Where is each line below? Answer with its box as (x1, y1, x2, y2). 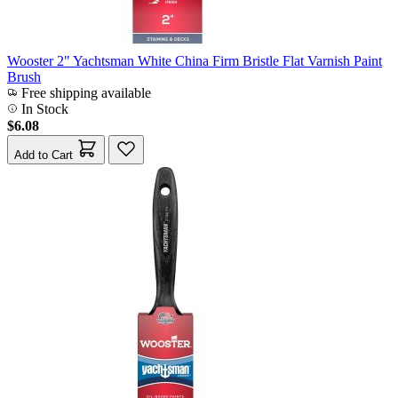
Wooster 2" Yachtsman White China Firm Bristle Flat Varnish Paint (7, 52, 382, 68)
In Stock (18, 100, 68, 116)
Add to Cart (14, 147, 73, 162)
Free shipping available (18, 84, 151, 100)
